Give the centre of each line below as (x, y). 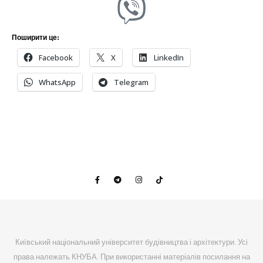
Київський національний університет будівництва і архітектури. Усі (131, 242)
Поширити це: (36, 38)
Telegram (131, 82)
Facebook (56, 58)
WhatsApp (57, 82)
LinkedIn (169, 58)
